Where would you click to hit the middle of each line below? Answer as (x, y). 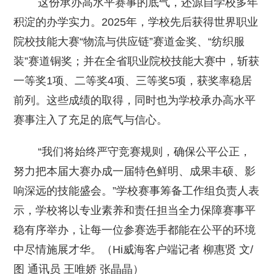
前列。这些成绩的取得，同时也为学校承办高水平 (135, 101)
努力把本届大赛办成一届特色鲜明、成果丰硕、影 (135, 172)
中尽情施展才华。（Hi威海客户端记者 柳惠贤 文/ (134, 250)
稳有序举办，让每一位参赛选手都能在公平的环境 (135, 230)
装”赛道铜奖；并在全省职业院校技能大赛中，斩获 (137, 61)
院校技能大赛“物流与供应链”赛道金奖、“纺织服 (129, 42)
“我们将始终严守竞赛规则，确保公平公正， (132, 152)
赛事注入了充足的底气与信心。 (91, 120)
